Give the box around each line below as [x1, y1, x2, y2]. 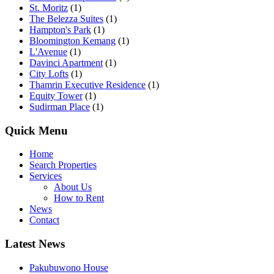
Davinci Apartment [29, 57, 103, 68]
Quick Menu [5, 124, 68, 137]
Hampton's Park [29, 24, 91, 35]
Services [29, 171, 62, 182]
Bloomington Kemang [29, 35, 116, 46]
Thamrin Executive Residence [29, 79, 146, 90]
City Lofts [29, 68, 68, 79]
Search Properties [29, 160, 97, 171]
